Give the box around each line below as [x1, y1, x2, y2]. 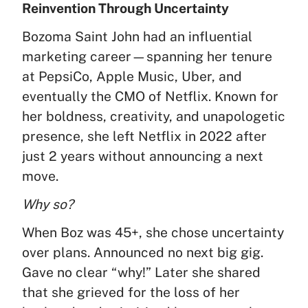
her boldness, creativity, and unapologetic [22, 108, 285, 124]
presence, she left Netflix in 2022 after [22, 128, 267, 144]
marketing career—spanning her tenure [22, 48, 272, 64]
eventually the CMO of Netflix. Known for [22, 88, 278, 104]
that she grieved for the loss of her [22, 285, 240, 300]
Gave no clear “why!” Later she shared [22, 265, 261, 280]
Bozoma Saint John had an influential [22, 28, 252, 44]
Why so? [22, 197, 74, 212]
